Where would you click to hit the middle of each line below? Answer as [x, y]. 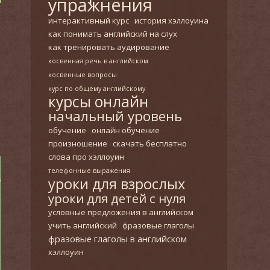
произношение [78, 143]
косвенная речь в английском [98, 61]
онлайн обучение [126, 130]
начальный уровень [115, 116]
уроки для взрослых [117, 184]
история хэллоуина [171, 20]
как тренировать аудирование [109, 47]
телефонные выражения [89, 171]
